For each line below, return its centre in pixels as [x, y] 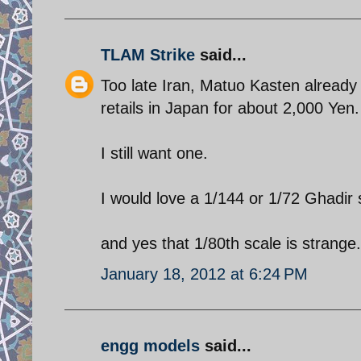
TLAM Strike [148, 54]
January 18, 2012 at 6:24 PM [204, 274]
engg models [150, 345]
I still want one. [154, 153]
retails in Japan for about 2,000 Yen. [230, 108]
